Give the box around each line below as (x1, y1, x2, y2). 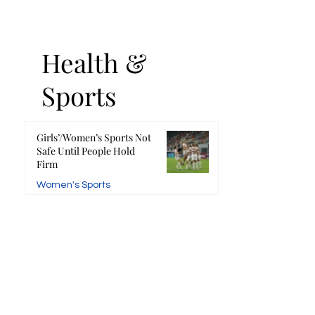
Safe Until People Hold (37, 144, 136, 158)
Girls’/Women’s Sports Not (37, 131, 152, 145)
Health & (41, 45, 148, 80)
